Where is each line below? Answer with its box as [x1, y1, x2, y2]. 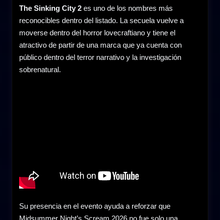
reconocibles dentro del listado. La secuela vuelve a [19, 16, 184, 25]
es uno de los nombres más [82, 3, 173, 12]
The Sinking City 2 [19, 3, 82, 12]
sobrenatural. [19, 65, 61, 74]
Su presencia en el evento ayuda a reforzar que [19, 201, 170, 210]
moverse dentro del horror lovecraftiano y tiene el [19, 28, 175, 37]
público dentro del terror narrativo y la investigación [19, 53, 181, 61]
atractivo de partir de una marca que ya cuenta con [19, 40, 182, 49]
